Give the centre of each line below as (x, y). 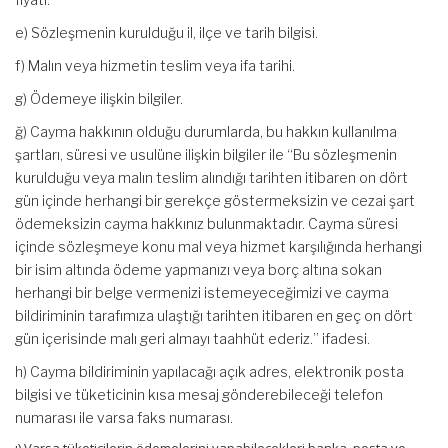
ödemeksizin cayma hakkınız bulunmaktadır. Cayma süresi (206, 223)
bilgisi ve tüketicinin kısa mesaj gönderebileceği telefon (199, 394)
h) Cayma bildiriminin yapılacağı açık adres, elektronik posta (209, 371)
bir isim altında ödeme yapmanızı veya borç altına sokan (198, 269)
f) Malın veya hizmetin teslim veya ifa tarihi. (155, 65)
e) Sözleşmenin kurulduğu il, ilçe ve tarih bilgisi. (166, 32)
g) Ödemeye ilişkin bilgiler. (99, 98)
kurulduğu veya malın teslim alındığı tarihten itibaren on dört (211, 177)
